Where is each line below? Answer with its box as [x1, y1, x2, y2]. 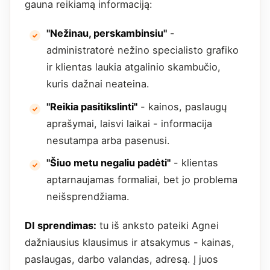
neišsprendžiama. [46, 190, 130, 203]
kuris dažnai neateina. [46, 78, 149, 90]
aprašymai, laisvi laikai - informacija [46, 117, 212, 130]
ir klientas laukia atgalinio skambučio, [46, 61, 221, 74]
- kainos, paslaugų [137, 100, 227, 113]
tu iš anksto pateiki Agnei [96, 219, 219, 232]
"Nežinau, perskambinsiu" [46, 27, 167, 40]
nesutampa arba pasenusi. [46, 134, 170, 146]
